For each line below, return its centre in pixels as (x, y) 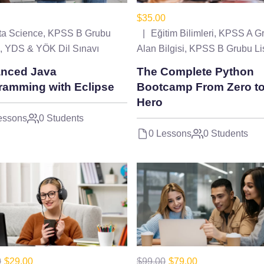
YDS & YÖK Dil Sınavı (52, 49)
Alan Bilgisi (161, 49)
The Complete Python (195, 72)
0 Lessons (170, 134)
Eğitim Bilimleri (182, 34)
